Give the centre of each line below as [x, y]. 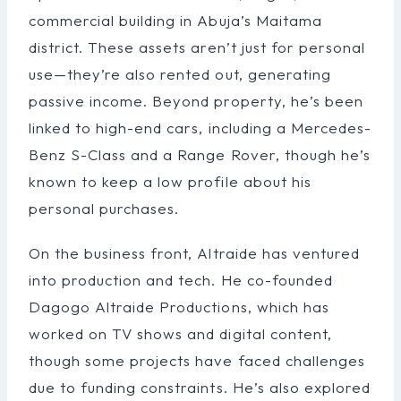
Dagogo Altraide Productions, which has [179, 307]
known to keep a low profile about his [170, 182]
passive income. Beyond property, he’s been [196, 101]
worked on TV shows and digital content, [180, 334]
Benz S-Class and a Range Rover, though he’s [200, 155]
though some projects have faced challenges [197, 361]
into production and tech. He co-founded [181, 280]
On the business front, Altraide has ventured [194, 253]
